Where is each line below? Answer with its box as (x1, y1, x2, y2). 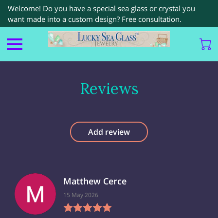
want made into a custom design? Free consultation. (8, 14, 183, 24)
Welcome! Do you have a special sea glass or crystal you (8, 3, 195, 13)
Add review (88, 127, 130, 137)
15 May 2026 (63, 191, 98, 199)
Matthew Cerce (63, 175, 127, 187)
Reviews (79, 78, 139, 98)
